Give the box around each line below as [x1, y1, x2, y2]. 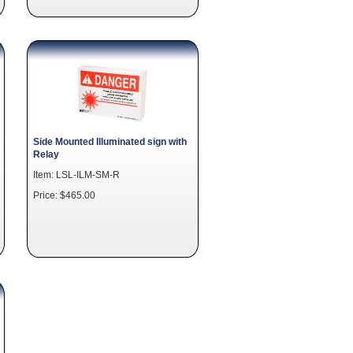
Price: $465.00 [33, 190, 95, 200]
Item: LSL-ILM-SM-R [33, 169, 120, 180]
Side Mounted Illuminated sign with [33, 136, 187, 147]
